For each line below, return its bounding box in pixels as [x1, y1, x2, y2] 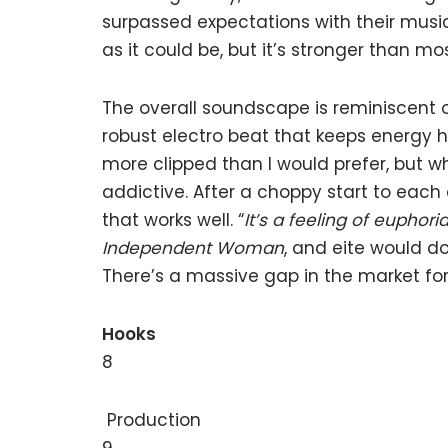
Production [102, 408, 201, 432]
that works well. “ [102, 208, 244, 232]
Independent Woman [102, 236, 284, 260]
